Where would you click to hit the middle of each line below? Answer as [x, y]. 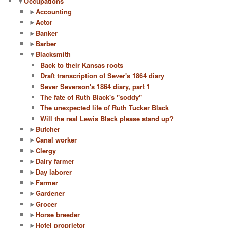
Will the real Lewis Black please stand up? [107, 119]
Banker [46, 33]
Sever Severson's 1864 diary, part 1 [95, 87]
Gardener [50, 193]
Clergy [46, 151]
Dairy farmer [55, 161]
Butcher [48, 129]
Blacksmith [53, 54]
